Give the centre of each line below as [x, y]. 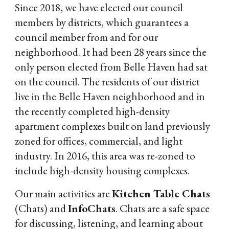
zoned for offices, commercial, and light [99, 141]
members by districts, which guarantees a [102, 22]
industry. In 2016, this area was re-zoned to [105, 156]
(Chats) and [42, 208]
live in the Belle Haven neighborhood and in [110, 96]
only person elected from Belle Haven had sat [111, 67]
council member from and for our [87, 37]
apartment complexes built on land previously [113, 126]
